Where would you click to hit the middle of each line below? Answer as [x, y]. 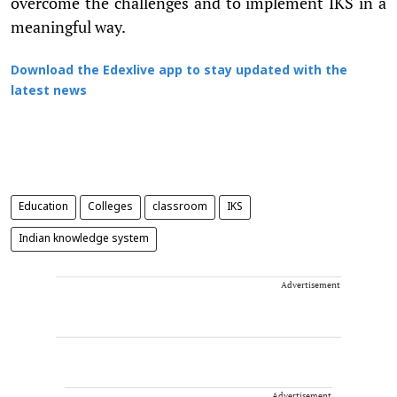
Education [43, 207]
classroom [180, 207]
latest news [49, 91]
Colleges [110, 207]
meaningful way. [68, 26]
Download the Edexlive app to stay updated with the [179, 71]
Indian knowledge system [84, 239]
